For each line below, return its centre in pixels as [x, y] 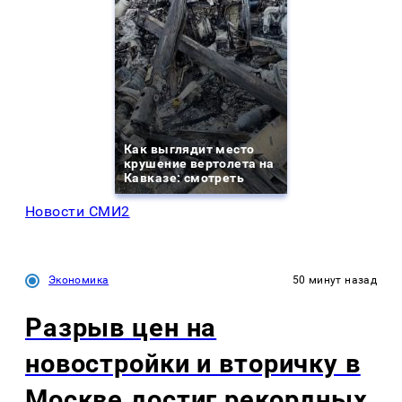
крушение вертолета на [199, 164]
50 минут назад [334, 280]
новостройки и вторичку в [193, 363]
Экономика [79, 280]
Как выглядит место [189, 149]
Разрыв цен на [121, 327]
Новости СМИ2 [78, 212]
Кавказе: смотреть [184, 178]
